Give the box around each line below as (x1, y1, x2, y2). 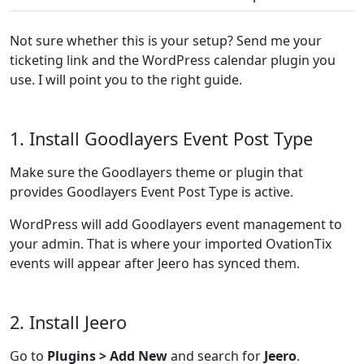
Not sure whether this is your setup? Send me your (10, 32, 322, 50)
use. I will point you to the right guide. (10, 71, 242, 89)
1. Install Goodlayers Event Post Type (10, 127, 313, 150)
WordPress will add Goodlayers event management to (10, 215, 342, 233)
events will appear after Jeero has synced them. (10, 254, 300, 272)
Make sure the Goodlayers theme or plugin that (10, 163, 303, 181)
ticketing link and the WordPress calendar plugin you (10, 51, 336, 69)
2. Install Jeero (10, 310, 127, 334)
